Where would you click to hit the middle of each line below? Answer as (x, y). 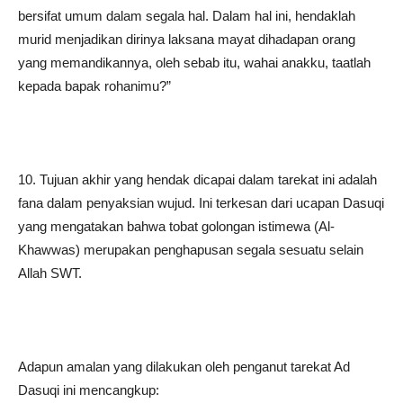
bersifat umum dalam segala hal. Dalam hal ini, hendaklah (187, 16)
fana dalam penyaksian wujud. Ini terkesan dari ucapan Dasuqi (201, 203)
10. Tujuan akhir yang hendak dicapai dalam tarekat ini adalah (197, 179)
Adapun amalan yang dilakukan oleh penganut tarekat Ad (184, 367)
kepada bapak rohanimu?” (94, 86)
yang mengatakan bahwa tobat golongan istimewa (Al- (176, 226)
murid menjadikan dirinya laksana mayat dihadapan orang (187, 39)
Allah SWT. (50, 273)
